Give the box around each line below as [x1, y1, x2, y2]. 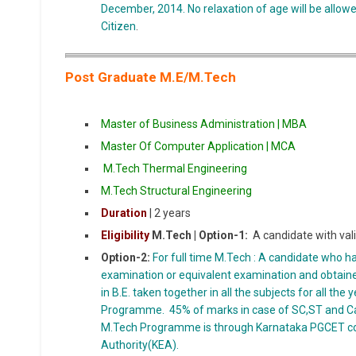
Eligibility [101, 229, 149, 242]
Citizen [101, 20, 136, 33]
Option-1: [199, 229, 248, 242]
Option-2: [101, 251, 150, 265]
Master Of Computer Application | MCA [101, 140, 296, 153]
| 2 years [147, 207, 191, 220]
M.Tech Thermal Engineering [101, 162, 250, 176]
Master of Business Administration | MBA [101, 118, 307, 131]
